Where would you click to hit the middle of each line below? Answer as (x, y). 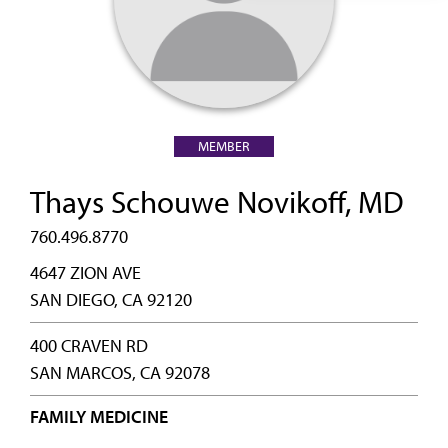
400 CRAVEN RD (89, 345)
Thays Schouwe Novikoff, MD (217, 201)
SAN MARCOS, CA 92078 (120, 372)
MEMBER (224, 146)
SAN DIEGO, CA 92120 (111, 299)
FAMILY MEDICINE (99, 416)
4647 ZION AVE (85, 272)
